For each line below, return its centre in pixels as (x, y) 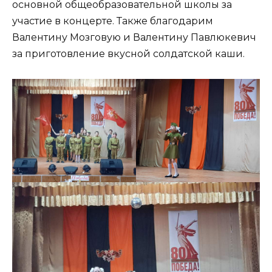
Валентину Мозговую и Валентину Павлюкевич (134, 38)
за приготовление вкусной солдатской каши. (128, 54)
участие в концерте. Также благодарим (113, 21)
